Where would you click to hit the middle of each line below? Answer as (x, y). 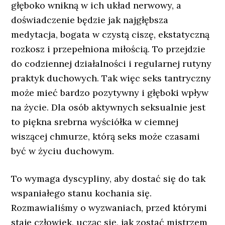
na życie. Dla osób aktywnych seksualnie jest (108, 107)
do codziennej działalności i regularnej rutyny (111, 64)
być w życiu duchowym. (63, 151)
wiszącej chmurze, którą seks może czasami (106, 136)
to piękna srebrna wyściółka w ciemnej (95, 122)
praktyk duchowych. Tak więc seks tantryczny (111, 78)
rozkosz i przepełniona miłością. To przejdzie (108, 49)
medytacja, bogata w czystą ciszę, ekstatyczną (110, 34)
